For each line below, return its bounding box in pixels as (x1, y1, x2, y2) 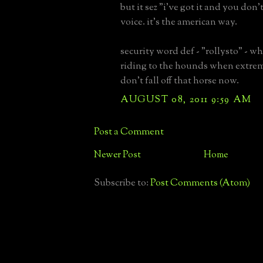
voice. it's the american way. (120, 15, 237, 29)
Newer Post (94, 148, 141, 162)
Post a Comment (94, 124, 164, 139)
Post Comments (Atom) (150, 176, 250, 190)
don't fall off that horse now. (120, 73, 239, 88)
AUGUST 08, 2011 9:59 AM (120, 92, 252, 107)
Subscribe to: (94, 176, 150, 190)
